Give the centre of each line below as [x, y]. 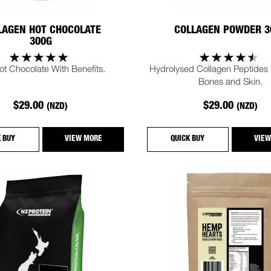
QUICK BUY [188, 140]
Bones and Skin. [230, 81]
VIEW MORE [83, 140]
